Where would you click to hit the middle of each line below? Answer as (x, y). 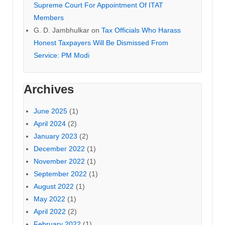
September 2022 (60, 174)
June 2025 (50, 111)
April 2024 (50, 123)
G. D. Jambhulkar (62, 30)
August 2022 (54, 186)
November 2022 (59, 161)
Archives (49, 89)
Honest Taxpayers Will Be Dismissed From (101, 42)
